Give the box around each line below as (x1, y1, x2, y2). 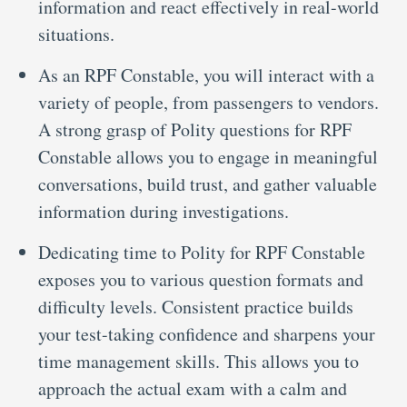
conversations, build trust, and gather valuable (38, 172, 377, 197)
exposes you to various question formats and (38, 267, 363, 293)
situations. (38, 22, 121, 47)
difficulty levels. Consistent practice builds (38, 294, 353, 320)
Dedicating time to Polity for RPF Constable (38, 240, 365, 265)
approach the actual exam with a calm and (38, 376, 347, 402)
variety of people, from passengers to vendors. (38, 90, 379, 115)
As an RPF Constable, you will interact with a (38, 63, 374, 88)
